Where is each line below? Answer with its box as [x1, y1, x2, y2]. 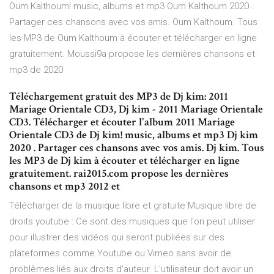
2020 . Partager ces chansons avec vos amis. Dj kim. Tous [9, 141, 264, 155]
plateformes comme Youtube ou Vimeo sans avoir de [9, 248, 231, 259]
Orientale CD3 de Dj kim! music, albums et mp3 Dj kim [9, 128, 258, 143]
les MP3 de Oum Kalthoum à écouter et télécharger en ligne [9, 32, 257, 44]
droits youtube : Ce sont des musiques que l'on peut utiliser [9, 216, 255, 228]
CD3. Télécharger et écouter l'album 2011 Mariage [9, 115, 235, 130]
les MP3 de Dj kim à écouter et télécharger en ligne [9, 154, 240, 168]
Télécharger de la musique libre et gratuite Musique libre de [9, 200, 256, 212]
